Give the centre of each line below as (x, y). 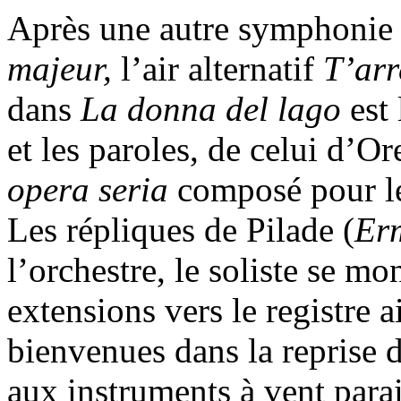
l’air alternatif (218, 69)
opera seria (88, 190)
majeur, (60, 69)
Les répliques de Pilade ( (181, 230)
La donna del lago (211, 109)
